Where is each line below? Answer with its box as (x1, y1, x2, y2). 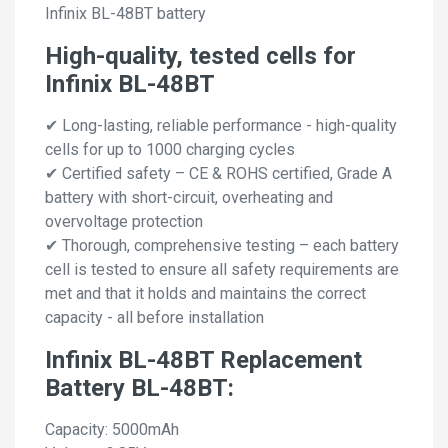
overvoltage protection (45, 212, 203, 232)
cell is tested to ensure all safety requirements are (45, 260, 399, 280)
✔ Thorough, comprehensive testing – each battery (45, 236, 399, 256)
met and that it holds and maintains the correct (45, 284, 366, 304)
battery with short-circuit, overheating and (45, 188, 333, 208)
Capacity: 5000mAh (45, 420, 179, 440)
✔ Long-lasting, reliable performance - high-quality (45, 116, 397, 136)
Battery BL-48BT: (45, 374, 234, 403)
